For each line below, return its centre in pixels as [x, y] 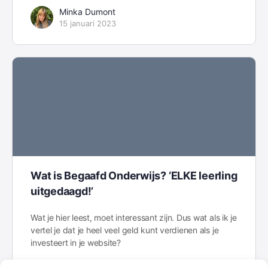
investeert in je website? [76, 242]
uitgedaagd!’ [62, 191]
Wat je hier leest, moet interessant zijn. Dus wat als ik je [134, 217]
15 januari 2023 [88, 24]
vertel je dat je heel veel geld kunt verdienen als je [125, 230]
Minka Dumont [87, 12]
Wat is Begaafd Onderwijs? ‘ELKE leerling [134, 175]
